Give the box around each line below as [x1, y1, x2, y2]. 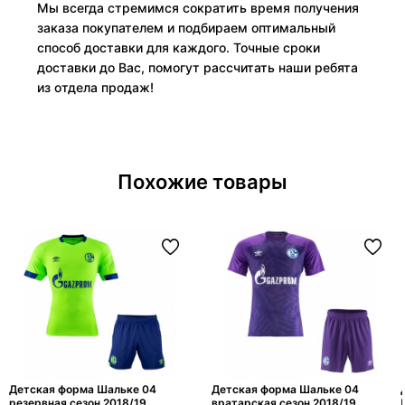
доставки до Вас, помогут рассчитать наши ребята [37, 60, 358, 76]
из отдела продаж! [37, 80, 154, 96]
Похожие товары [118, 170, 287, 194]
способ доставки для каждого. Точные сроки [37, 40, 320, 56]
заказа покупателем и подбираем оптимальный [37, 20, 335, 36]
